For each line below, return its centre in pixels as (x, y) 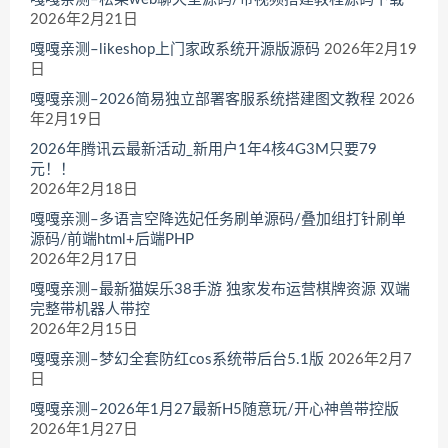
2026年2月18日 (84, 190)
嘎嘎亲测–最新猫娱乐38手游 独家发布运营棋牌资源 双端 (220, 290)
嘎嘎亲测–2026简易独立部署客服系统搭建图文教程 (202, 100)
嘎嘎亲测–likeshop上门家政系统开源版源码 (175, 50)
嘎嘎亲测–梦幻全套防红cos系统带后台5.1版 (177, 360)
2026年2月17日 (84, 260)
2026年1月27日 (84, 430)
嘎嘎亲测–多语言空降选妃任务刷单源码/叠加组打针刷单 (218, 220)
